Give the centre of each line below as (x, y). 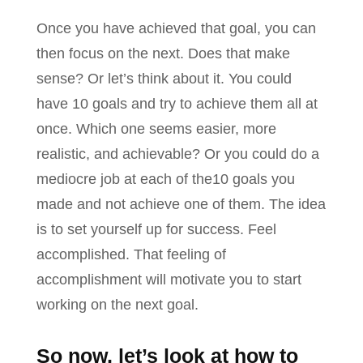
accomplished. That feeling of (131, 255)
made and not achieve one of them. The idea (181, 205)
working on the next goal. (117, 305)
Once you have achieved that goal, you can (176, 29)
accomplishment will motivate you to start (169, 280)
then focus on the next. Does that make (163, 54)
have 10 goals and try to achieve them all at (177, 104)
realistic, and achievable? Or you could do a (178, 154)
